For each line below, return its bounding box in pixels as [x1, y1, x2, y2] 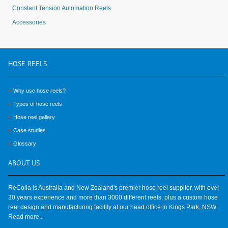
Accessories [12, 18, 46, 26]
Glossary [13, 140, 36, 147]
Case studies [13, 127, 46, 133]
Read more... [8, 213, 44, 220]
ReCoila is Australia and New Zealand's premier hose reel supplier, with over [8, 184, 219, 191]
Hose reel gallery [13, 113, 55, 120]
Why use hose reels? [13, 87, 66, 94]
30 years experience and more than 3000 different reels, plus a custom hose [8, 193, 218, 201]
